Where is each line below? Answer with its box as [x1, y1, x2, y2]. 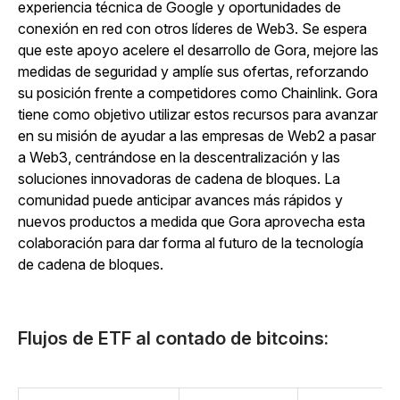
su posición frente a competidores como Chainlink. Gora [18, 83, 378, 102]
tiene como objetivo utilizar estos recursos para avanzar [18, 104, 378, 123]
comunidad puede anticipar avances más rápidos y [18, 190, 343, 209]
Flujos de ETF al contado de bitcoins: [18, 327, 329, 349]
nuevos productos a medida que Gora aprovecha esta [18, 212, 365, 230]
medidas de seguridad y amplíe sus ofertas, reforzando [18, 62, 369, 80]
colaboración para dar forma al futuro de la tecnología [18, 233, 363, 252]
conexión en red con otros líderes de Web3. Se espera [18, 19, 367, 37]
